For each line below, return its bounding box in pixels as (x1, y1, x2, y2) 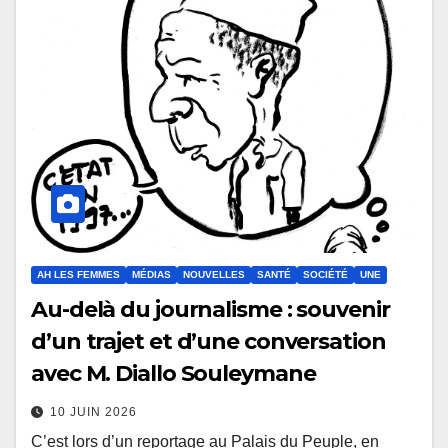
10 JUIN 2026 (50, 404, 137, 419)
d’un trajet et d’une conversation (31, 327, 386, 355)
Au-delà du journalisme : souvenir (31, 295, 390, 323)
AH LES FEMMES (37, 268, 120, 280)
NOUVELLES (183, 268, 245, 280)
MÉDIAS (132, 268, 171, 280)
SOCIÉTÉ (303, 268, 348, 280)
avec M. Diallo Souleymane (31, 359, 316, 387)
